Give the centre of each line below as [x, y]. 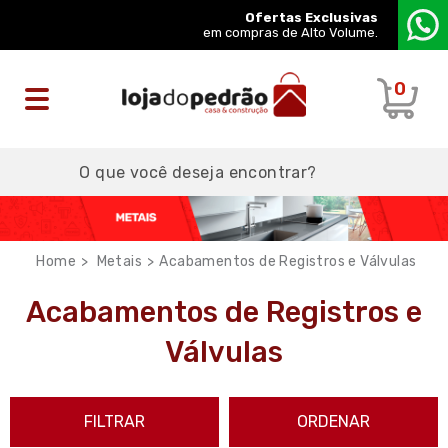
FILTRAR [114, 421]
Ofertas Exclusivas [311, 17]
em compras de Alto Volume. [290, 32]
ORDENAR [333, 421]
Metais [119, 261]
